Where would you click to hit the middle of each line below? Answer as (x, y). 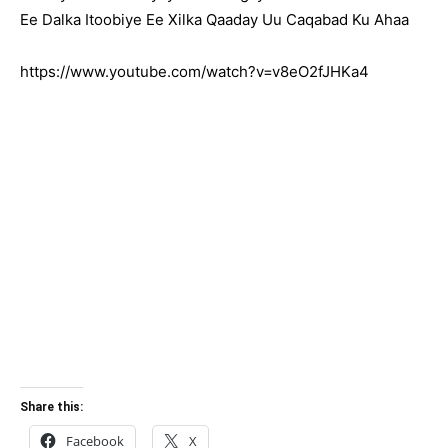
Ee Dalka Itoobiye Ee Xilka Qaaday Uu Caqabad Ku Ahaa (214, 19)
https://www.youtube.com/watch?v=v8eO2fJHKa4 (194, 71)
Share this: (51, 407)
